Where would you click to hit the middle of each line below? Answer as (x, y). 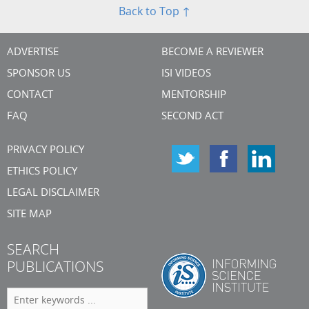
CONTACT (30, 95)
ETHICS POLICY (42, 172)
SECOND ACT (192, 117)
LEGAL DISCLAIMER (53, 193)
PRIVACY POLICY (46, 150)
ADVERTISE (33, 52)
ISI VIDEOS (186, 74)
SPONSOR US (39, 74)
